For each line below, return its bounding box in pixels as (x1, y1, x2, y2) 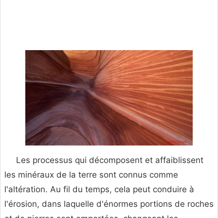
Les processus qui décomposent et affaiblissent (16, 155, 203, 165)
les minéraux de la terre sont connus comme (4, 170, 178, 180)
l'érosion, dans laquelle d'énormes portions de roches (4, 199, 214, 209)
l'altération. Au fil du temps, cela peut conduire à (4, 184, 194, 195)
